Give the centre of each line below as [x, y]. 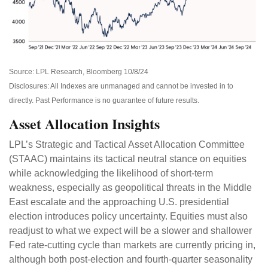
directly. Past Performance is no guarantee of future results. [104, 100]
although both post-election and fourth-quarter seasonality [131, 259]
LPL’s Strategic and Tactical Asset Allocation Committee [127, 144]
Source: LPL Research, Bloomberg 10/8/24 [79, 71]
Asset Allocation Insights [84, 123]
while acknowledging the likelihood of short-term [111, 173]
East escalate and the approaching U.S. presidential [119, 202]
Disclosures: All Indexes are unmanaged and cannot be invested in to [121, 86]
